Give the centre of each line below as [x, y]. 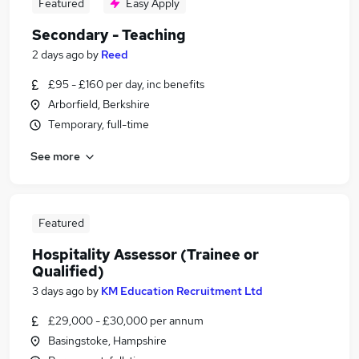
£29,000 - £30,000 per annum [126, 321]
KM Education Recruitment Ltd [182, 291]
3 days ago [58, 291]
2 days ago [58, 54]
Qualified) [68, 271]
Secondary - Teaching [109, 35]
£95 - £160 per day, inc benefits [126, 84]
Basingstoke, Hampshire [107, 341]
